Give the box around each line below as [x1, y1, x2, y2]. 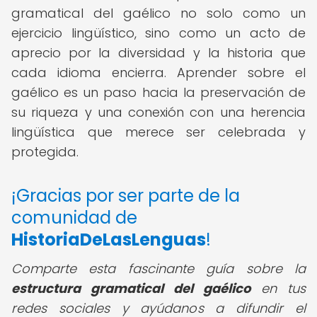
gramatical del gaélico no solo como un [11, 4, 306, 22]
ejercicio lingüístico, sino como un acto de [11, 24, 306, 42]
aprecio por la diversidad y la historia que [11, 44, 306, 62]
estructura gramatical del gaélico [11, 279, 250, 297]
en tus [250, 279, 306, 297]
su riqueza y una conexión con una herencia [11, 103, 306, 121]
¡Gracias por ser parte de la [11, 184, 240, 207]
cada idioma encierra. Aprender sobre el [11, 64, 306, 81]
